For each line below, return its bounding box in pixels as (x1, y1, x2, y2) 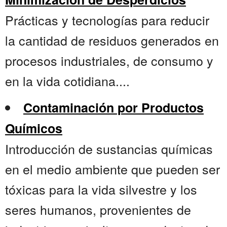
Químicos (5, 119, 62, 138)
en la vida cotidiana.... (5, 71, 130, 90)
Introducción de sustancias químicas (5, 139, 213, 158)
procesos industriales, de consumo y (5, 51, 213, 70)
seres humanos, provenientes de (5, 200, 191, 219)
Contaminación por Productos (23, 98, 204, 117)
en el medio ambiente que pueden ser (5, 160, 220, 178)
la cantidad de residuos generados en (5, 31, 219, 50)
